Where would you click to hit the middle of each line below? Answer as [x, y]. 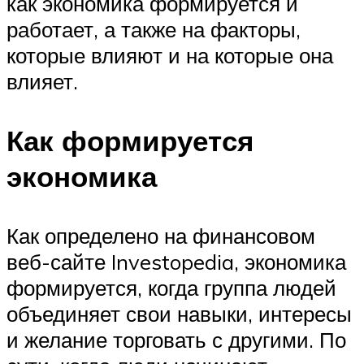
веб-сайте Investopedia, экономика [176, 262]
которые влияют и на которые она [170, 55]
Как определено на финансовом [161, 236]
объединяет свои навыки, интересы [179, 314]
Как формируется [130, 141]
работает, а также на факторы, [154, 29]
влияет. [42, 81]
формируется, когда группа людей [171, 288]
